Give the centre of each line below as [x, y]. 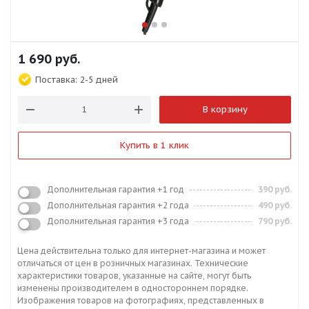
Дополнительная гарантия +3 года [118, 221]
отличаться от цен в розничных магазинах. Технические [133, 263]
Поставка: [56, 79]
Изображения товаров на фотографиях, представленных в [141, 300]
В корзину [225, 109]
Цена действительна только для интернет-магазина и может [141, 250]
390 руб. [275, 189]
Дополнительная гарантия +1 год [116, 189]
